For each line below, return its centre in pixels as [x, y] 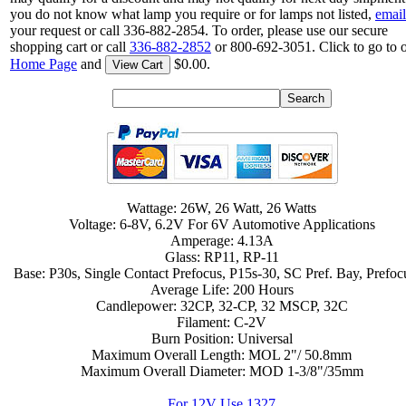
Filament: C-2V [222, 322]
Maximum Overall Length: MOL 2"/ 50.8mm [222, 354]
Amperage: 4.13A [222, 240]
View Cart [138, 64]
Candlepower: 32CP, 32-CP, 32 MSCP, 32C [222, 305]
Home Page [43, 63]
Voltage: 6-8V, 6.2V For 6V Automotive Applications [222, 224]
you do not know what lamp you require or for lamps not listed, [193, 14]
